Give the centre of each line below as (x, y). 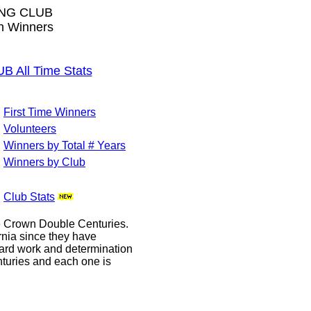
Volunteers (30, 129)
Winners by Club (44, 162)
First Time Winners (50, 112)
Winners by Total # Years (65, 145)
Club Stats (29, 197)
